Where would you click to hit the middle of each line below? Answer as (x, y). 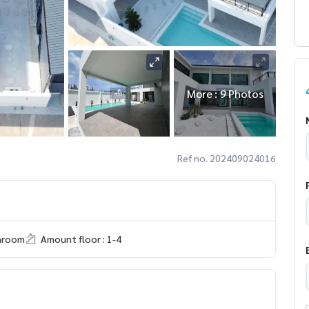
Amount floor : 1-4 (81, 238)
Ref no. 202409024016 (227, 158)
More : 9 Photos (225, 93)
